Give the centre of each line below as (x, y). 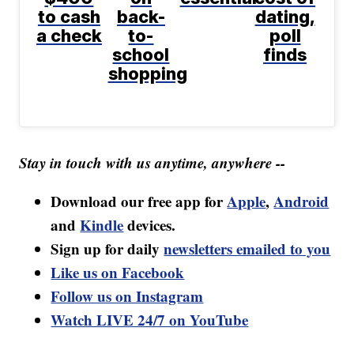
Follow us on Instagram (127, 296)
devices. (150, 224)
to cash (69, 16)
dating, (285, 16)
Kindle (102, 224)
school (141, 54)
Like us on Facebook (118, 272)
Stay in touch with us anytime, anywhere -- (153, 162)
